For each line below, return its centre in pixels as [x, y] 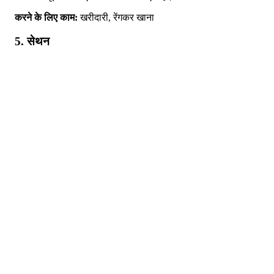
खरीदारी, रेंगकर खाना [116, 18]
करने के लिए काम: [46, 18]
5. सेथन [32, 42]
